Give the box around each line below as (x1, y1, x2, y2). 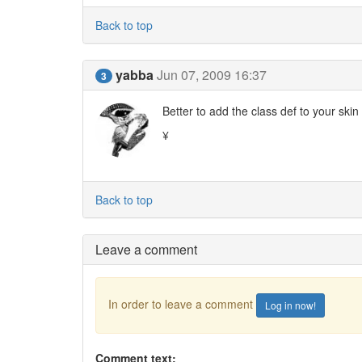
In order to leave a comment (108, 295, 256, 312)
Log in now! (265, 297, 316, 312)
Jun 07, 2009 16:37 (157, 65, 267, 84)
